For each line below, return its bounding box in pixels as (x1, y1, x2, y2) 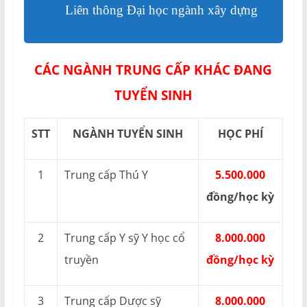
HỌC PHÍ (217, 125, 263, 141)
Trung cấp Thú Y (64, 167, 148, 182)
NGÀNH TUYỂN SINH (72, 125, 183, 141)
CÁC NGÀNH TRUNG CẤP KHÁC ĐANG (34, 60, 273, 78)
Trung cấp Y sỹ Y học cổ (64, 230, 185, 245)
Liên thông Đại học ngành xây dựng (64, 2, 258, 17)
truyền (64, 251, 99, 267)
